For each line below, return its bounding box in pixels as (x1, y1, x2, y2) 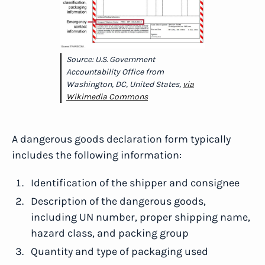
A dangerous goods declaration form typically (12, 132, 231, 146)
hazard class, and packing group (31, 227, 189, 240)
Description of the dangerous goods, (31, 195, 206, 208)
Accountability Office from (66, 67, 164, 77)
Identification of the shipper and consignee (31, 176, 240, 189)
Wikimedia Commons (66, 92, 148, 102)
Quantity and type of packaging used (31, 245, 208, 258)
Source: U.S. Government (66, 54, 155, 64)
